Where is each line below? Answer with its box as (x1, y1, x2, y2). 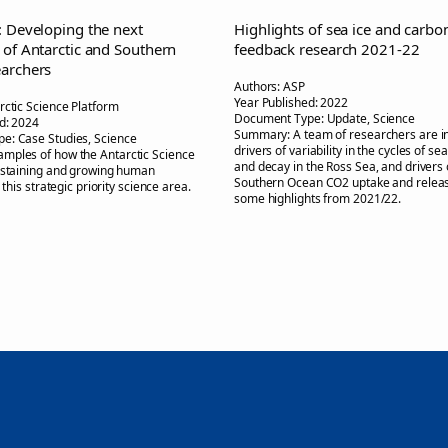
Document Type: (234, 109, 327, 127)
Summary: (234, 125, 294, 143)
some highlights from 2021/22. (234, 189, 402, 207)
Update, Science (326, 109, 415, 127)
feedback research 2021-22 (234, 38, 420, 59)
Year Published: (234, 93, 321, 111)
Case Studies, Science (17, 129, 137, 147)
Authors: (234, 77, 284, 95)
